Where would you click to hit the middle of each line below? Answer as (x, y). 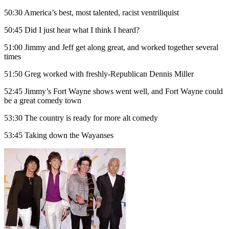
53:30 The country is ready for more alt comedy (81, 118)
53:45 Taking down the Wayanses (59, 135)
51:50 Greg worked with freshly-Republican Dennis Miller (99, 74)
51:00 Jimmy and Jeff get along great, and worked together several (111, 48)
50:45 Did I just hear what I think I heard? (72, 30)
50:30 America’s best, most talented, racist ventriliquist (91, 13)
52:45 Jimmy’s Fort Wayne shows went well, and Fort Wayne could (113, 91)
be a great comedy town (43, 101)
